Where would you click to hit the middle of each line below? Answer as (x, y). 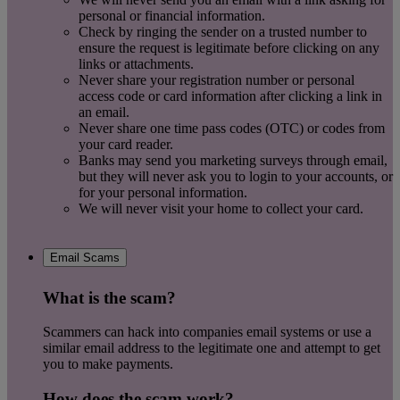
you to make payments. (110, 364)
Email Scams (85, 258)
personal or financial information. (172, 15)
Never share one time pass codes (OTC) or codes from (232, 128)
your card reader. (126, 144)
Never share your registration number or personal (217, 79)
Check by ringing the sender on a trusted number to (223, 31)
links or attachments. (138, 63)
